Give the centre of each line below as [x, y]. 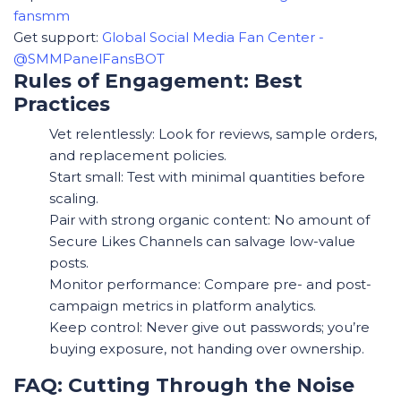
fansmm [42, 16]
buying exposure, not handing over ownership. [207, 349]
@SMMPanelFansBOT [89, 59]
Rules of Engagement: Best [158, 81]
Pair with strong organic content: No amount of [209, 220]
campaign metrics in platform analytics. [183, 306]
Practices [62, 104]
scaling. [74, 198]
